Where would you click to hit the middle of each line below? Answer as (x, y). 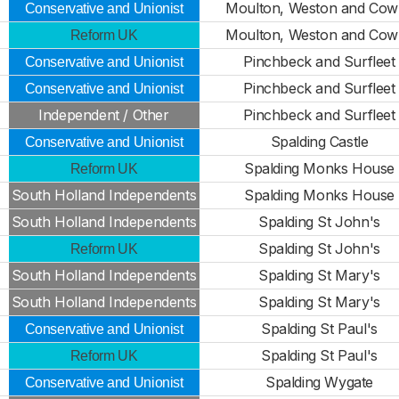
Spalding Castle (319, 142)
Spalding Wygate (319, 382)
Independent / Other (104, 115)
